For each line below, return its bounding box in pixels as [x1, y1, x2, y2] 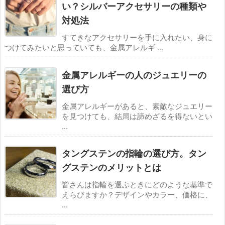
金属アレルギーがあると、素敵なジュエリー [62, 101, 212, 111]
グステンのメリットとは [62, 162, 161, 173]
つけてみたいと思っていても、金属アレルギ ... [5, 43, 163, 52]
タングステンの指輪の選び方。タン [62, 148, 206, 159]
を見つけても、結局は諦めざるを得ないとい [62, 111, 212, 121]
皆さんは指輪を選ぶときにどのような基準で [62, 180, 212, 189]
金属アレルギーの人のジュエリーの [62, 69, 206, 80]
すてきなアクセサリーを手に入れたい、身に [62, 33, 212, 42]
